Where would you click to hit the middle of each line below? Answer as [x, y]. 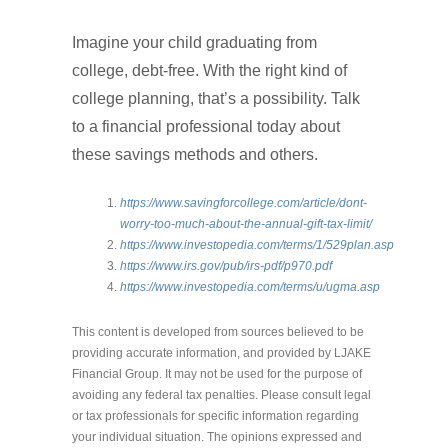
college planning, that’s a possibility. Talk [216, 98]
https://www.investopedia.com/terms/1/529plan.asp [257, 244]
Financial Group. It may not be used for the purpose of [217, 373]
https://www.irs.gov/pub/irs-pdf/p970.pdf [226, 265]
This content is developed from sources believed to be [218, 331]
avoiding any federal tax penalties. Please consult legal [221, 394]
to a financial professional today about [206, 126]
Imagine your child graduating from [194, 42]
